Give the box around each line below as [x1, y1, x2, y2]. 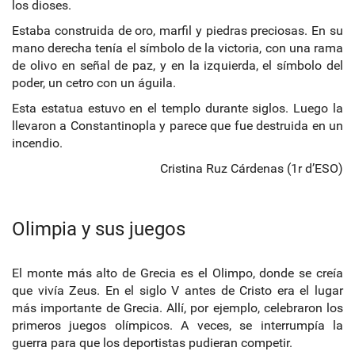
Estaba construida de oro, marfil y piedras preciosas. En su [12, 22, 343, 38]
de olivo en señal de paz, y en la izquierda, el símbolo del [12, 57, 343, 73]
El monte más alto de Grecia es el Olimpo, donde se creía [12, 265, 343, 281]
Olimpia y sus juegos [12, 217, 185, 240]
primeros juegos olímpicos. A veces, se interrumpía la [12, 317, 343, 333]
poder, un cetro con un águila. [12, 74, 176, 90]
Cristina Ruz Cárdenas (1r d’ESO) [160, 160, 343, 176]
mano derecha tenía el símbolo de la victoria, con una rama [12, 40, 343, 55]
